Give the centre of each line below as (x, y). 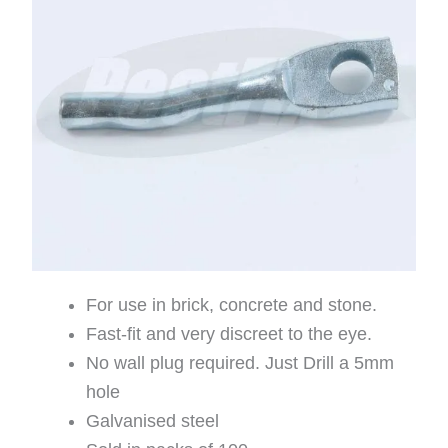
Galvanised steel (153, 420)
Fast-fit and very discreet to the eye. (229, 333)
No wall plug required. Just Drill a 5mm (240, 362)
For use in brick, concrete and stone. (232, 304)
